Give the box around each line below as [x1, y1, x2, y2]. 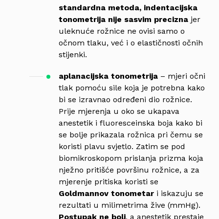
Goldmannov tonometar [59, 188, 156, 198]
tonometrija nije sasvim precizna [59, 14, 188, 24]
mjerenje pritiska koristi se [59, 176, 158, 186]
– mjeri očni [158, 71, 205, 81]
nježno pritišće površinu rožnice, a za [59, 165, 199, 175]
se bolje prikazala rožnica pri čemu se [59, 130, 203, 139]
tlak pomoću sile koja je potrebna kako [59, 83, 205, 92]
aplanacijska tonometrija [59, 71, 158, 81]
